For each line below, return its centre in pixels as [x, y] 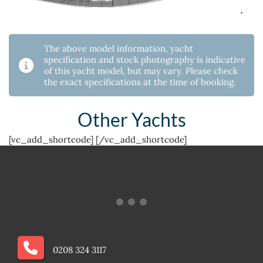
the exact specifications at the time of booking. [140, 82]
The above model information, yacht [119, 49]
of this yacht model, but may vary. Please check [141, 71]
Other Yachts [131, 120]
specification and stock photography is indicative [145, 60]
